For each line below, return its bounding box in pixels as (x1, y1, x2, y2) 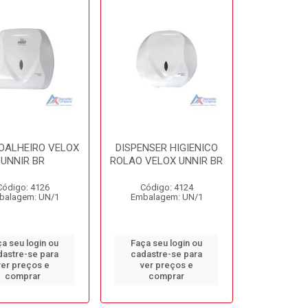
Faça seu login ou (131, 238, 203, 248)
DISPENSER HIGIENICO (115, 142, 218, 154)
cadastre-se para (131, 249, 203, 259)
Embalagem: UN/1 (130, 192, 203, 202)
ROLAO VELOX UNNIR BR (110, 155, 223, 167)
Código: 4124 (140, 182, 193, 192)
